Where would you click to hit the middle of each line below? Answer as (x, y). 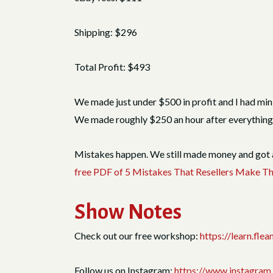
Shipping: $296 (106, 32)
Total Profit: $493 (112, 66)
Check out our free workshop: (137, 235)
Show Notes (128, 211)
